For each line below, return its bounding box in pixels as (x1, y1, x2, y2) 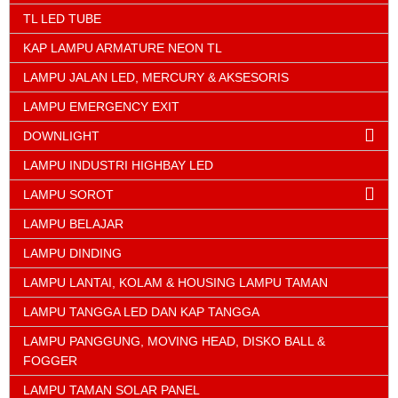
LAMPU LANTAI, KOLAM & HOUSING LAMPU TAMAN (23, 275, 328, 290)
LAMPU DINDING (23, 246, 122, 260)
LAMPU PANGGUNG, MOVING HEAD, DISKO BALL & (23, 334, 325, 348)
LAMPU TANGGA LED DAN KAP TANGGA (23, 305, 259, 319)
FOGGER (23, 354, 77, 368)
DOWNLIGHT (23, 129, 99, 143)
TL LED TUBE (23, 12, 101, 26)
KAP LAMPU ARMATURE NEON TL (23, 41, 222, 55)
